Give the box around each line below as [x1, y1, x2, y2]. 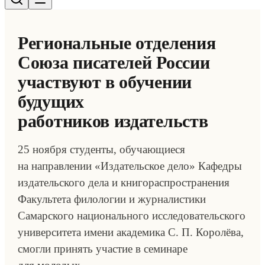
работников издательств [18, 111, 208, 131]
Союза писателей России [18, 53, 210, 72]
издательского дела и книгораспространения [18, 176, 230, 189]
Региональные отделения [18, 33, 216, 53]
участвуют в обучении [18, 72, 192, 92]
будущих [18, 92, 84, 111]
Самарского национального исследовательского [18, 209, 245, 222]
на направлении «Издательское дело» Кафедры [18, 160, 242, 172]
